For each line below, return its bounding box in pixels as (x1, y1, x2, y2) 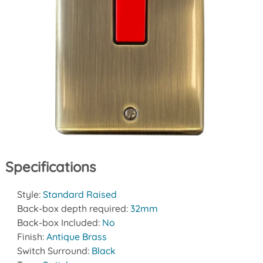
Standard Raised (42, 188, 117, 201)
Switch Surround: (16, 245, 92, 257)
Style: (16, 188, 43, 201)
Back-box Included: (16, 217, 102, 229)
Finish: (16, 231, 46, 243)
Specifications (5, 158, 96, 176)
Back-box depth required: (16, 203, 130, 215)
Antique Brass (46, 231, 107, 243)
